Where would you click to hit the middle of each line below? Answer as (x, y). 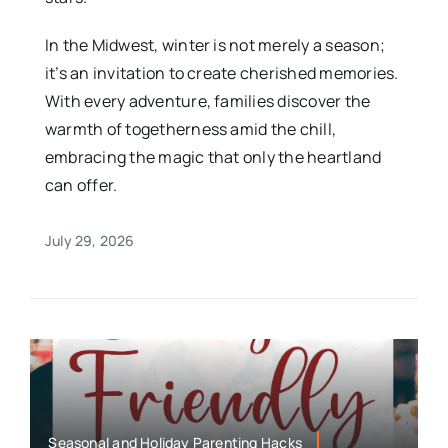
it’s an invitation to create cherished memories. (221, 72)
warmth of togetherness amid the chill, (190, 128)
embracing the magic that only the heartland (213, 156)
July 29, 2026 (89, 240)
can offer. (81, 184)
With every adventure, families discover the (207, 100)
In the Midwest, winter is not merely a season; (215, 44)
